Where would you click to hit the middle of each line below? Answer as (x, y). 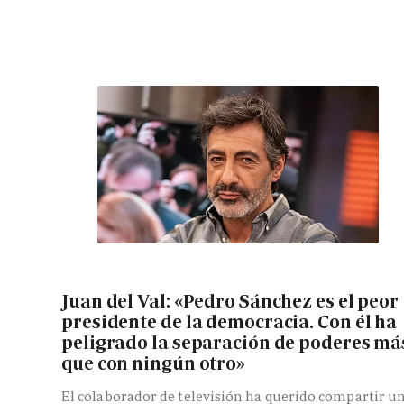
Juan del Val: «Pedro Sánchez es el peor (230, 301)
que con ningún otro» (153, 363)
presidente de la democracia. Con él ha (230, 321)
